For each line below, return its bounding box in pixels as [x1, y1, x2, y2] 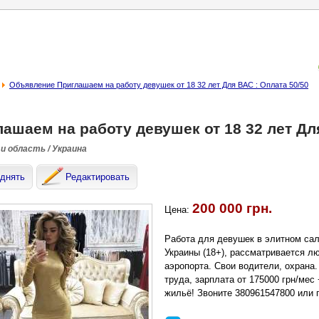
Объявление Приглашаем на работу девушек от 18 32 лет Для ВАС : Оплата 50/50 [9, 80, 308, 89]
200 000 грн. [192, 201, 272, 216]
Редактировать [66, 172, 130, 182]
